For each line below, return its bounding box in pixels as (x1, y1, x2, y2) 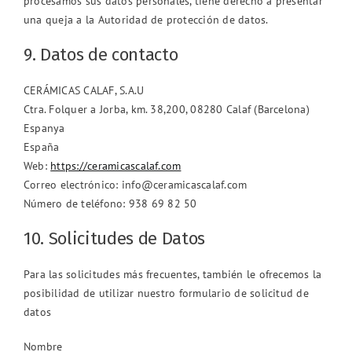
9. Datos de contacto (24, 43, 178, 65)
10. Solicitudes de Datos (24, 227, 206, 249)
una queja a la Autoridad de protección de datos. (24, 12, 269, 27)
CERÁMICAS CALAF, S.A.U (24, 82, 145, 97)
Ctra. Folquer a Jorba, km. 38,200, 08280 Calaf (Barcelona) (24, 101, 310, 116)
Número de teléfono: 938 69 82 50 (24, 196, 197, 211)
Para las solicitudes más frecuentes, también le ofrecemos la (24, 266, 322, 281)
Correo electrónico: (24, 177, 122, 192)
